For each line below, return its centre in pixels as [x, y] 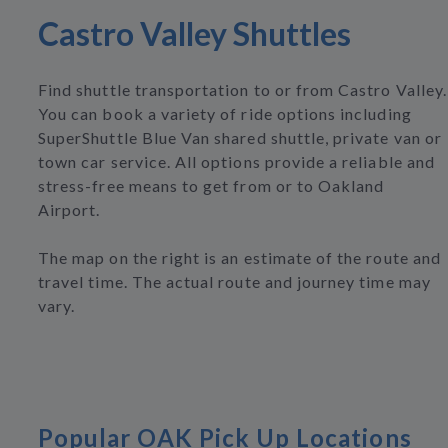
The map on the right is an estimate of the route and [239, 257]
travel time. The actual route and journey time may [234, 281]
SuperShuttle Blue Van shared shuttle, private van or [240, 137]
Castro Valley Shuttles [194, 33]
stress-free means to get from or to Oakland [211, 185]
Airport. [69, 209]
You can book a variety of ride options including [225, 113]
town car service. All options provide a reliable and [236, 161]
